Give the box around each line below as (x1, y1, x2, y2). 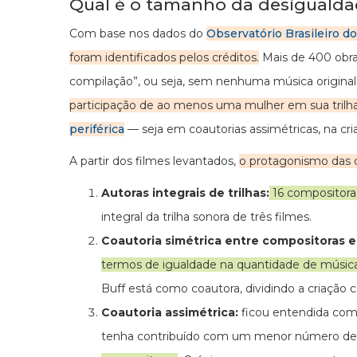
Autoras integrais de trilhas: (101, 186, 269, 200)
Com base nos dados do (69, 26, 206, 41)
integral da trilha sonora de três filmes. (101, 210, 315, 224)
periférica (69, 122, 124, 136)
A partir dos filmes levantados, (69, 154, 239, 168)
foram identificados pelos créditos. (69, 50, 259, 65)
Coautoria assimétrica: (101, 305, 241, 320)
